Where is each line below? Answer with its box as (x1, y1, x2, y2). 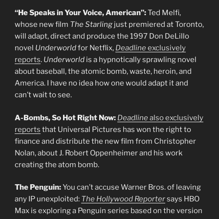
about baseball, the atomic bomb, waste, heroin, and (15, 67, 192, 76)
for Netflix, (76, 44, 115, 53)
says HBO (165, 195, 199, 204)
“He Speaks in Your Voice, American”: (15, 8, 148, 18)
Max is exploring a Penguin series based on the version (15, 206, 202, 216)
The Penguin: (15, 183, 61, 192)
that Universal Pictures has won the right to (41, 125, 191, 134)
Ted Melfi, (148, 8, 181, 18)
